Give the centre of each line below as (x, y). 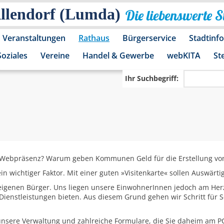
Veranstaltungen (34, 38)
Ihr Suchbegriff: (152, 78)
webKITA (184, 55)
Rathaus (94, 38)
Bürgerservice (149, 38)
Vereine (55, 55)
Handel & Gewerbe (118, 55)
